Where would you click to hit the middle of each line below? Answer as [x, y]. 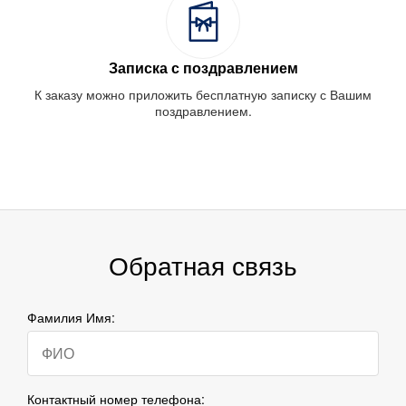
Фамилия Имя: [71, 317]
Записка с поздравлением [203, 67]
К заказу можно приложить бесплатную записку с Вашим [203, 94]
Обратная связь [203, 264]
